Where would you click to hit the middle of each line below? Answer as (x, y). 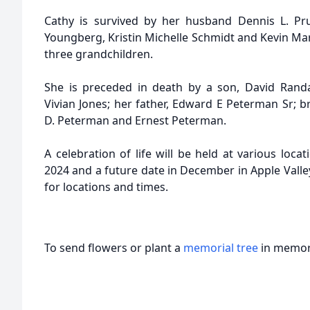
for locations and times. (106, 187)
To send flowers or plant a (114, 248)
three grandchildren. (99, 54)
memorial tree (221, 248)
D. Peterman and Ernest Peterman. (135, 120)
